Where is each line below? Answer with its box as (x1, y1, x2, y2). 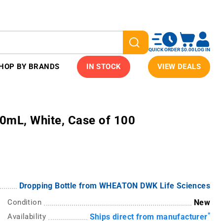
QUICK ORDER (148, 46, 180, 52)
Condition (7, 198, 41, 207)
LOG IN (195, 47, 210, 52)
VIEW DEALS (157, 62, 201, 71)
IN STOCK (86, 62, 121, 71)
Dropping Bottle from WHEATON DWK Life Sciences (19, 181, 210, 191)
